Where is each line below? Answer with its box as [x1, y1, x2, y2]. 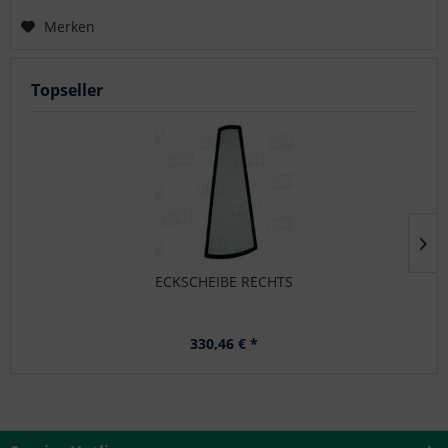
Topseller [31, 79, 103, 102]
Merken [44, 16, 96, 36]
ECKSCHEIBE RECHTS [155, 272, 293, 292]
